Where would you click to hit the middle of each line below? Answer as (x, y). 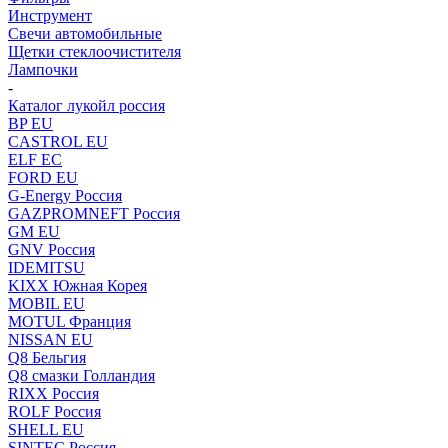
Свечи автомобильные (85, 33)
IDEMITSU (46, 267)
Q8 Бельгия (47, 357)
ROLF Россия (54, 411)
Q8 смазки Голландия (81, 375)
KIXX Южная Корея (77, 285)
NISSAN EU (50, 339)
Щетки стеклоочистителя (94, 51)
